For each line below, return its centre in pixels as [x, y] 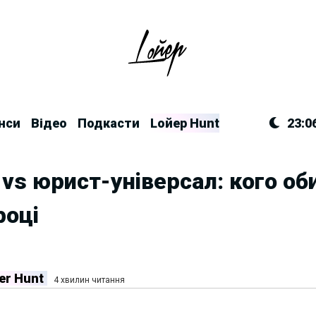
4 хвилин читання [89, 280]
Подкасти [109, 123]
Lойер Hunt [185, 123]
